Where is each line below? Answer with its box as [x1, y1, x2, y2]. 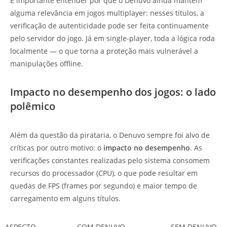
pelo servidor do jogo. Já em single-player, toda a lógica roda [10, 33, 215, 44]
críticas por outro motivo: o [10, 143, 103, 153]
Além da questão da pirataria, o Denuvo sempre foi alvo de [10, 130, 210, 140]
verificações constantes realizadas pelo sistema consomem [10, 156, 210, 166]
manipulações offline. [10, 59, 83, 69]
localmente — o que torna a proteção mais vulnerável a [10, 46, 198, 56]
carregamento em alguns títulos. [10, 194, 121, 204]
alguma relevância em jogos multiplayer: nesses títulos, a [10, 8, 204, 18]
